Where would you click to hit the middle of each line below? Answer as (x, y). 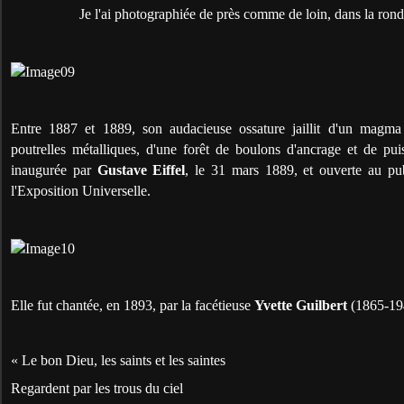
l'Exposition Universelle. (81, 190)
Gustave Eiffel (141, 170)
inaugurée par (54, 170)
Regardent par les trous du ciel (97, 388)
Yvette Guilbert (301, 305)
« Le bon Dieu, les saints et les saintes (118, 360)
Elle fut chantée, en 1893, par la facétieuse (133, 305)
